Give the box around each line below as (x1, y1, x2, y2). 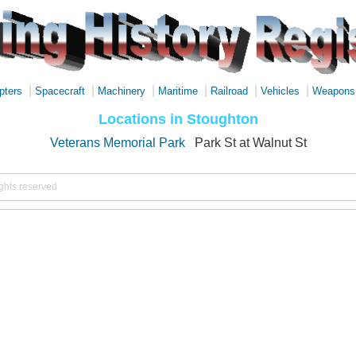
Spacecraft (35, 85, 85, 97)
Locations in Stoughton (98, 110, 258, 127)
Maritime (158, 85, 198, 97)
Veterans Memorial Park (49, 136, 185, 149)
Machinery (98, 85, 145, 97)
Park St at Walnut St (194, 136, 307, 149)
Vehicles (261, 85, 300, 97)
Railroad (211, 85, 248, 97)
